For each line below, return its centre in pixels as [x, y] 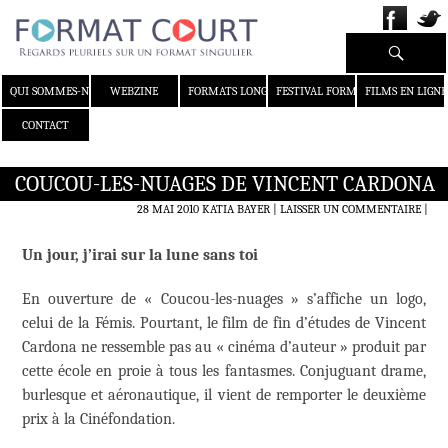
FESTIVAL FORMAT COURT [342, 91]
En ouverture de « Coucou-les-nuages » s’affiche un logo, [224, 299]
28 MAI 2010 [168, 209]
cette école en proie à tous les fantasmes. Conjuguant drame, [224, 371]
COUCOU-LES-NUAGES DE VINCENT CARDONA [225, 184]
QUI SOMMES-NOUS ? [63, 91]
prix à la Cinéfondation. [98, 419]
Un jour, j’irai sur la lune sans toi [140, 255]
